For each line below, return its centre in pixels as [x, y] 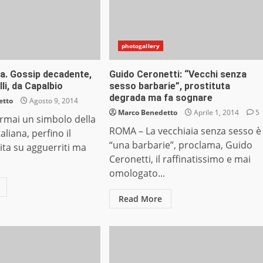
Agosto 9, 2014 [53, 101]
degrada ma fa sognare [161, 98]
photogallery [140, 46]
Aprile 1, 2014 [216, 113]
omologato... [137, 173]
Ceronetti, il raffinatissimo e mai [180, 159]
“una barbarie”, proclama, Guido [181, 145]
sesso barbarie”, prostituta [169, 86]
